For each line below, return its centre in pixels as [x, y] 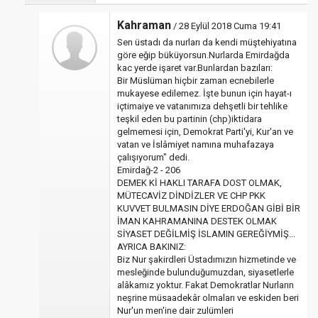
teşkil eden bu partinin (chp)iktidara [190, 119]
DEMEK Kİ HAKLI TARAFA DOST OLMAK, [199, 183]
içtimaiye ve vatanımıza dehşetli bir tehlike [202, 106]
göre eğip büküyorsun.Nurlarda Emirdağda [203, 55]
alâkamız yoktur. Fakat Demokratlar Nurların [205, 285]
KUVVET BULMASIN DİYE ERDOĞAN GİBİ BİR [209, 208]
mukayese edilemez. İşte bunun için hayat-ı [204, 93]
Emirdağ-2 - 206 [149, 170]
